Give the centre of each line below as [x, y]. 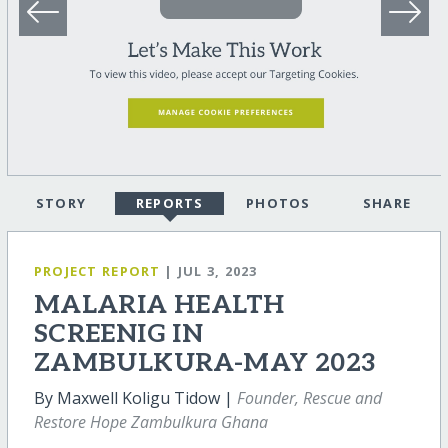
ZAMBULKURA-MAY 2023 [205, 364]
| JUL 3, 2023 [211, 271]
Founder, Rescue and [309, 398]
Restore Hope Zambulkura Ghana [150, 422]
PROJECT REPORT [97, 271]
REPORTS [169, 203]
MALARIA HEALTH [159, 306]
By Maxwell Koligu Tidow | [135, 398]
